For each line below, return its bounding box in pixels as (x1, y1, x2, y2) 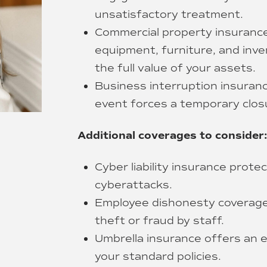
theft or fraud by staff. (95, 214, 224, 227)
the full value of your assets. (95, 61, 256, 74)
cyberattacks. (95, 178, 172, 191)
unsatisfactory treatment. (95, 7, 243, 20)
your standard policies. (95, 250, 221, 263)
